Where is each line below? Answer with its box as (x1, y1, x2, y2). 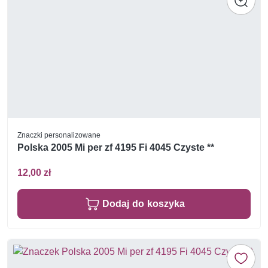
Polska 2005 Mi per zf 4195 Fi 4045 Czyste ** (17, 142, 214, 154)
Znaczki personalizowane (17, 130, 100, 139)
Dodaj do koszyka (102, 197, 185, 209)
